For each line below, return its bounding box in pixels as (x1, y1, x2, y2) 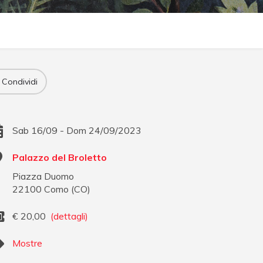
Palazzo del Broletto (12, 151, 107, 164)
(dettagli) (50, 210, 89, 222)
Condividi (1, 76, 38, 87)
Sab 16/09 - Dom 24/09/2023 (12, 124, 142, 137)
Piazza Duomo (12, 170, 75, 183)
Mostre (12, 237, 43, 249)
